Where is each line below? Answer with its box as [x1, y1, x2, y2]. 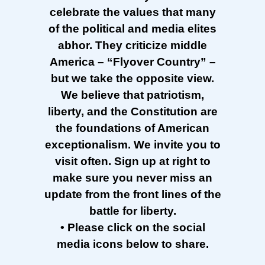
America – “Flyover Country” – [49, 56, 216, 69]
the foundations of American [56, 122, 209, 135]
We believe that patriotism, [61, 89, 204, 102]
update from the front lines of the [44, 188, 221, 201]
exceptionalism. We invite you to [44, 138, 221, 151]
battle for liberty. [89, 205, 176, 218]
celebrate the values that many [49, 6, 216, 19]
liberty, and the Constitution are [47, 105, 218, 118]
